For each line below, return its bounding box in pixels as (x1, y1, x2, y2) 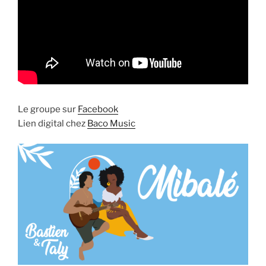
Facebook (78, 103, 118, 115)
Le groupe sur (18, 103, 78, 115)
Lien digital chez (18, 118, 87, 129)
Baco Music (87, 118, 135, 129)
